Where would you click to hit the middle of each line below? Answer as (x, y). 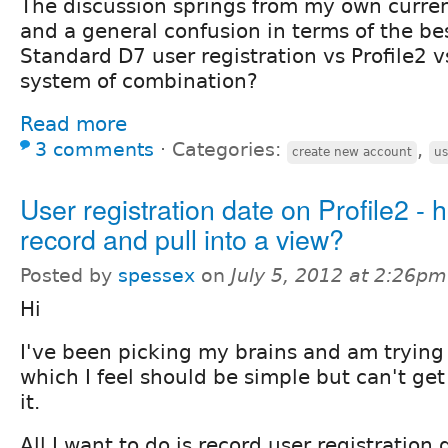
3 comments (94, 149)
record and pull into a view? (182, 238)
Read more (73, 123)
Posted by (69, 275)
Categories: (229, 149)
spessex (156, 275)
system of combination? (139, 80)
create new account (352, 151)
